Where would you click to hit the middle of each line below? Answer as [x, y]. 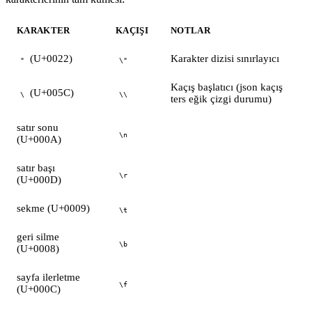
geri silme [38, 237]
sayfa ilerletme [48, 278]
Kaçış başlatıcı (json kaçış [227, 87]
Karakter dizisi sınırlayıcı [225, 59]
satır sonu [38, 128]
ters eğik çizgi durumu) [221, 99]
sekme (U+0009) [53, 209]
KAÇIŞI [132, 31]
